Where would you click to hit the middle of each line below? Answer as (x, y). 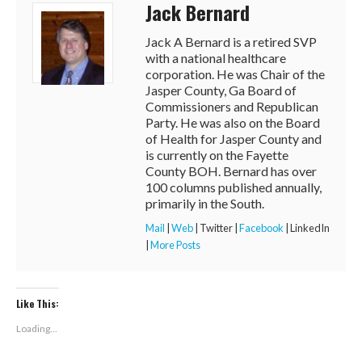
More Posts (175, 244)
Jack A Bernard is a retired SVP (231, 41)
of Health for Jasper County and (234, 138)
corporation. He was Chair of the (235, 74)
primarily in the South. (205, 203)
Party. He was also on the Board (233, 122)
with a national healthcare (216, 57)
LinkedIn (310, 227)
